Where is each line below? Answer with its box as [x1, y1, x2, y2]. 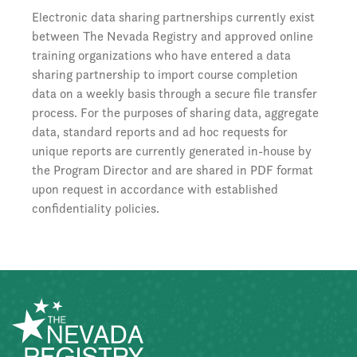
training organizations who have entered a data [32, 47, 291, 64]
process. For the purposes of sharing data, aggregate [32, 104, 319, 121]
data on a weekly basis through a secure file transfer [32, 85, 317, 102]
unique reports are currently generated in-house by [32, 143, 312, 159]
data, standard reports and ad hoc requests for [32, 124, 288, 140]
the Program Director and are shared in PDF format [32, 162, 313, 178]
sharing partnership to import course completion [32, 66, 298, 83]
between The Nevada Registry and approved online [32, 28, 313, 45]
